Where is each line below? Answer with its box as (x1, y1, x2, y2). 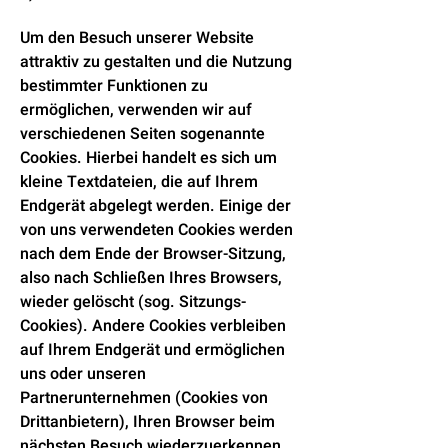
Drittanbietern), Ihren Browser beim (20, 410, 275, 434)
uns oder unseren (20, 362, 146, 386)
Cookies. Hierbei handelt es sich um (20, 146, 277, 170)
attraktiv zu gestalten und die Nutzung (20, 50, 292, 74)
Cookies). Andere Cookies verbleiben (20, 314, 286, 338)
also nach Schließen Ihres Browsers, (20, 266, 282, 290)
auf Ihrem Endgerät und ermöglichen (20, 338, 285, 362)
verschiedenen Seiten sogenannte (20, 122, 265, 146)
